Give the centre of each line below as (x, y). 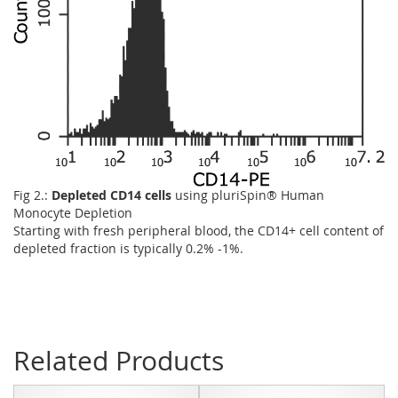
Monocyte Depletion (73, 212)
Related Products (119, 360)
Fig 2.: (32, 195)
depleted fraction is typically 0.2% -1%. (128, 248)
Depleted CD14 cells (111, 195)
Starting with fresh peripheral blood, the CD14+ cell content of (199, 230)
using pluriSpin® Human (248, 195)
